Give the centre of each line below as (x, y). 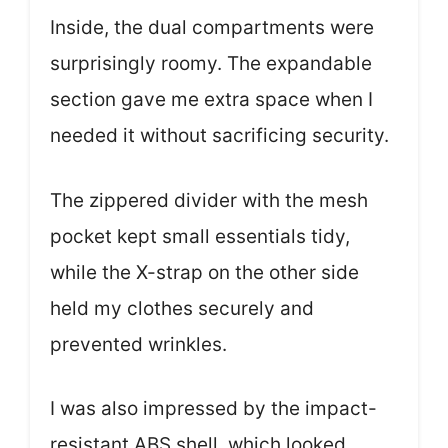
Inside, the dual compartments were (212, 27)
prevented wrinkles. (138, 344)
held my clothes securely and (182, 308)
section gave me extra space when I (211, 99)
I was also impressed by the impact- (213, 408)
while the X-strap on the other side (204, 272)
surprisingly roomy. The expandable (211, 63)
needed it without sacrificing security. (219, 135)
